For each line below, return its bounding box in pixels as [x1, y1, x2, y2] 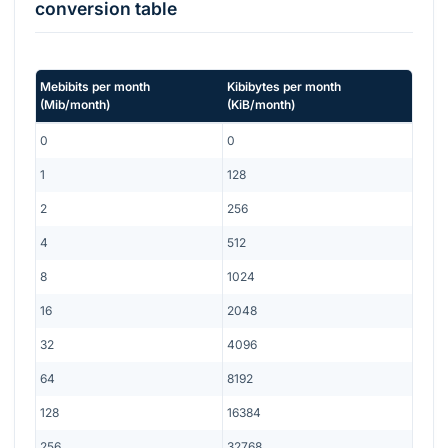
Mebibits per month [40, 78, 150, 94]
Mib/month [44, 96, 106, 112]
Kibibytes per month [227, 78, 341, 94]
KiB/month [231, 96, 291, 112]
